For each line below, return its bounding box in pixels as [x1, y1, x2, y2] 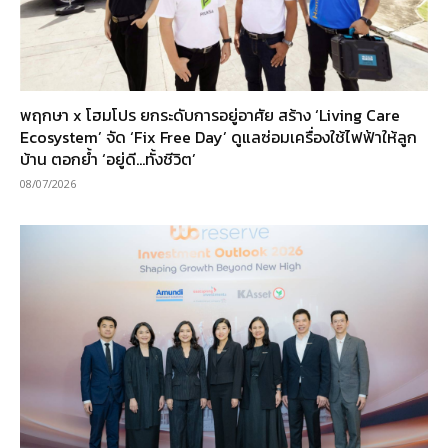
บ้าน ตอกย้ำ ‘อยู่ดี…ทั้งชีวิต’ [20, 147, 196, 172]
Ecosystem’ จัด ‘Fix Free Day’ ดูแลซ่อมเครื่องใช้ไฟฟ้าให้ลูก [20, 125, 417, 150]
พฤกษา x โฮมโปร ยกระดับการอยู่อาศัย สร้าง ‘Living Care [20, 103, 400, 128]
